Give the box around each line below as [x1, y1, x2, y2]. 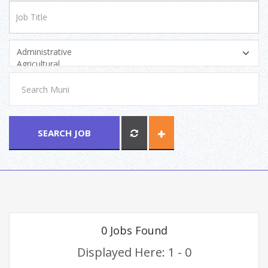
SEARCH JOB [38, 126, 91, 139]
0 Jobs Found [100, 223, 167, 237]
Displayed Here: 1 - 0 [77, 244, 191, 260]
